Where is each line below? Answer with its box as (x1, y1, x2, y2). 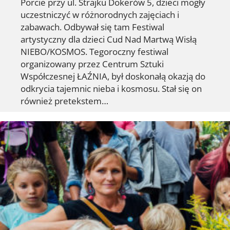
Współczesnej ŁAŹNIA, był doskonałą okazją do (21, 70, 205, 83)
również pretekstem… (21, 94, 108, 107)
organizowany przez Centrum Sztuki (21, 57, 164, 70)
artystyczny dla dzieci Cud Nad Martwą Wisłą (21, 33, 197, 46)
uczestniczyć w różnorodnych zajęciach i (21, 8, 179, 21)
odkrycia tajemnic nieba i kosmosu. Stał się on (21, 82, 202, 95)
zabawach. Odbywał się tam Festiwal (21, 21, 164, 33)
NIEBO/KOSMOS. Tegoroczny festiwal (21, 45, 168, 58)
